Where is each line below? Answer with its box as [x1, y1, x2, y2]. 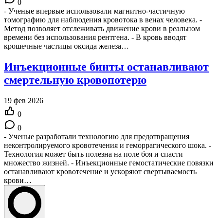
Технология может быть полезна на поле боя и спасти [4, 150, 183, 159]
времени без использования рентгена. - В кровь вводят [4, 33, 186, 42]
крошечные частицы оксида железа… [4, 42, 129, 51]
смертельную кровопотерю [4, 73, 146, 87]
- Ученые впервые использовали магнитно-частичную [4, 7, 185, 16]
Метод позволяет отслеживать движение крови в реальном [4, 24, 200, 33]
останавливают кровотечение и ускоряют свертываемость [4, 167, 197, 176]
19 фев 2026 [4, 96, 43, 105]
